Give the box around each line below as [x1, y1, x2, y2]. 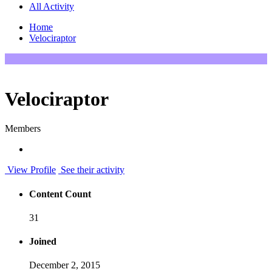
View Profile [5, 165, 56, 175]
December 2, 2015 [29, 260, 100, 271]
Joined [29, 236, 56, 247]
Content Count [29, 188, 91, 199]
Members [5, 123, 41, 134]
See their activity [58, 165, 124, 175]
